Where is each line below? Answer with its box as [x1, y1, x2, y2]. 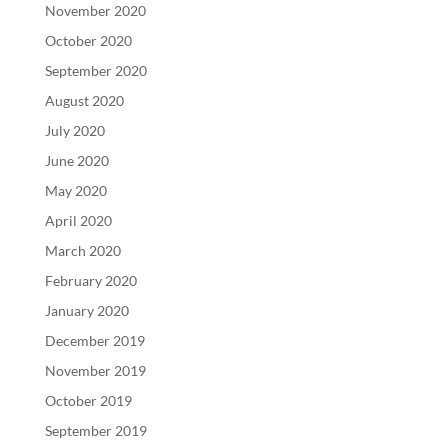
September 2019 [44, 422, 147, 440]
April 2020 [44, 212, 112, 230]
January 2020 [44, 302, 129, 320]
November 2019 [44, 362, 146, 380]
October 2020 [44, 32, 132, 50]
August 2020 [44, 92, 124, 110]
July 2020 [44, 122, 105, 140]
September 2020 [44, 62, 147, 80]
